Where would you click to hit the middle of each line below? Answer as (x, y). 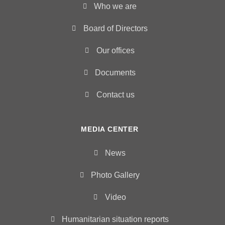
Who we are (116, 6)
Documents (116, 72)
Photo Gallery (116, 175)
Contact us (115, 94)
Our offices (115, 50)
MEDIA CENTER (110, 129)
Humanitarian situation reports (116, 219)
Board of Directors (115, 28)
